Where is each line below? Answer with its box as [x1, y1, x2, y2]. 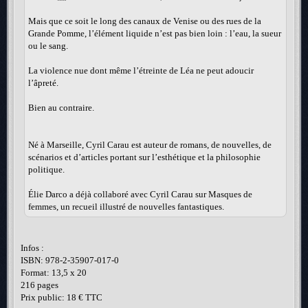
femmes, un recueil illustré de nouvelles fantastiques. [28, 201, 224, 212]
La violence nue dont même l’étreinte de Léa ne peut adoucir [28, 65, 254, 76]
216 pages [21, 279, 58, 290]
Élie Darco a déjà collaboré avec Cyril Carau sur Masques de [28, 188, 252, 199]
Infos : [21, 242, 44, 253]
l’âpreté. [28, 77, 58, 88]
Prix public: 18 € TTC [21, 291, 102, 302]
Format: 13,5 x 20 [21, 267, 87, 278]
